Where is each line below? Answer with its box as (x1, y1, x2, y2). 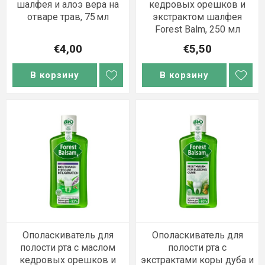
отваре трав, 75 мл (27, 11, 109, 22)
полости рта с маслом (20, 242, 115, 253)
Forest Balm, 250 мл (154, 24, 240, 35)
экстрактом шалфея (153, 11, 242, 22)
